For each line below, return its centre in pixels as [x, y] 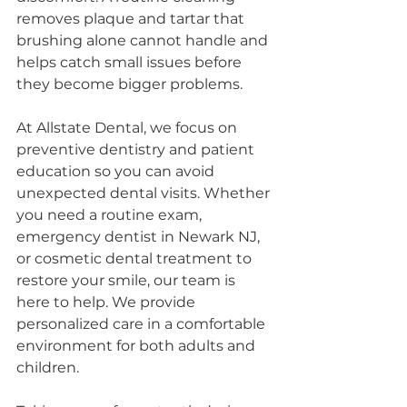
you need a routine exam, [111, 215]
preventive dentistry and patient [137, 149]
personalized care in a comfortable [143, 324]
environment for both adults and [138, 346]
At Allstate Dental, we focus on [129, 128]
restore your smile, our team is [128, 280]
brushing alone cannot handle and [144, 40]
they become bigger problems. [129, 84]
